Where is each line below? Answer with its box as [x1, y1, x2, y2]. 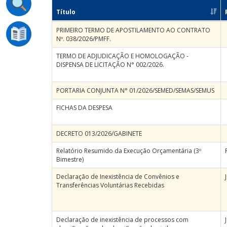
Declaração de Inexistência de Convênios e [56, 172, 179, 181]
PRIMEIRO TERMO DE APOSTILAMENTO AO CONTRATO [56, 26, 210, 34]
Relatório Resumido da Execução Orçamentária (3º [56, 146, 201, 155]
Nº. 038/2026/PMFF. [56, 34, 111, 43]
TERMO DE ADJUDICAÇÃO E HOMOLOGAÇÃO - [56, 52, 188, 60]
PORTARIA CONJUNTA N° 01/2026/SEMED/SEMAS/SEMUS [56, 86, 214, 95]
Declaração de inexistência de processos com [56, 215, 188, 224]
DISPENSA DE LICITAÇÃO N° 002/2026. [56, 60, 164, 69]
